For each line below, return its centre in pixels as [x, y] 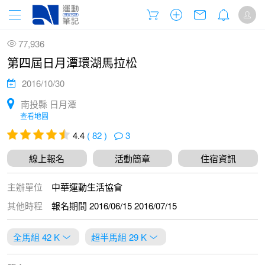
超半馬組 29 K [119, 237]
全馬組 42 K [36, 237]
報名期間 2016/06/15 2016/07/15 [114, 206]
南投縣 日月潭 [49, 104]
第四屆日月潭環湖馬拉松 [72, 62]
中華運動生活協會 [87, 187]
